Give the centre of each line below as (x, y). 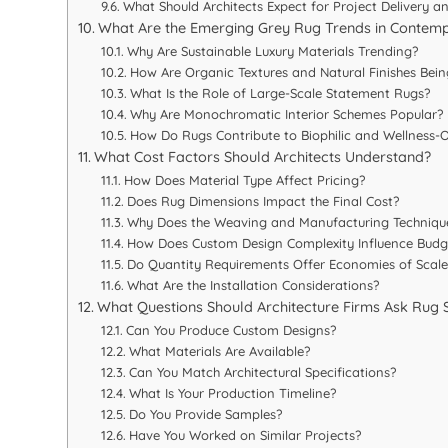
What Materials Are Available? (219, 351)
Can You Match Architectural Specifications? (262, 372)
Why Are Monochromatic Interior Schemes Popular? (286, 114)
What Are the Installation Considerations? (252, 285)
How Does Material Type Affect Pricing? (244, 180)
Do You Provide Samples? (205, 414)
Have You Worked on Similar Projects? (244, 435)
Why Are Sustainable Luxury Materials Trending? (272, 51)
